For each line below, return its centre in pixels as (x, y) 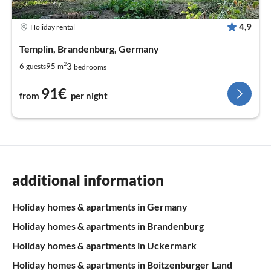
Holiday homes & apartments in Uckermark (104, 246)
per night (89, 96)
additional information (88, 180)
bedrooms (90, 67)
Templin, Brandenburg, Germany (89, 49)
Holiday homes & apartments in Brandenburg (108, 226)
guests (36, 66)
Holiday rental (53, 27)
